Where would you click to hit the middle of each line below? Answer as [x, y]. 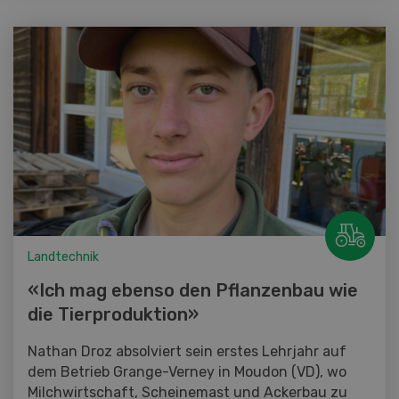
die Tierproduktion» [113, 315]
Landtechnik [63, 257]
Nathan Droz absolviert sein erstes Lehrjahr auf [187, 352]
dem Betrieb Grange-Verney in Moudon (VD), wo [187, 372]
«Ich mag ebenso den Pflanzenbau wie [193, 291]
